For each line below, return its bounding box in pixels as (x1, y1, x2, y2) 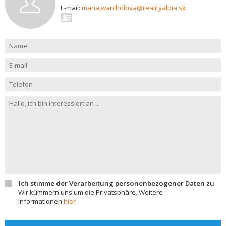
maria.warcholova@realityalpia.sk (82, 3, 186, 12)
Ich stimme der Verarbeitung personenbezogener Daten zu (19, 179, 214, 188)
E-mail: (61, 3, 82, 12)
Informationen (18, 197, 64, 206)
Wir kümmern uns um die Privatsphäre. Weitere (18, 188, 163, 197)
